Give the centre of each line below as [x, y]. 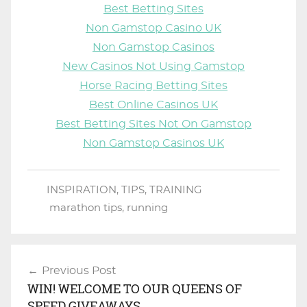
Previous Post [79, 270]
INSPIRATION [81, 190]
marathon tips [85, 208]
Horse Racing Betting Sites [153, 85]
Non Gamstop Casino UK [153, 28]
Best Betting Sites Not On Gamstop [153, 124]
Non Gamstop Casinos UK [153, 143]
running [147, 208]
